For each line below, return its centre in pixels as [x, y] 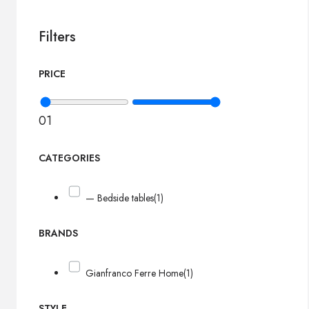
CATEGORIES [69, 158]
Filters [57, 37]
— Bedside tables [120, 198]
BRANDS [58, 233]
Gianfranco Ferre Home [135, 273]
